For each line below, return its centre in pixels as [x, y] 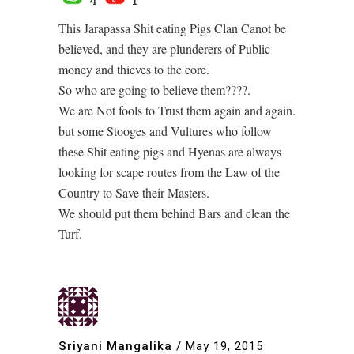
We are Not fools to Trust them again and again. [177, 111]
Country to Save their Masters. [134, 193]
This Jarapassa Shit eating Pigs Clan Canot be [172, 28]
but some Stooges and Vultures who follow [165, 131]
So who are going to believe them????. [154, 90]
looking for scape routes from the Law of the [169, 172]
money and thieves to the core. [134, 70]
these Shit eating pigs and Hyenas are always [170, 152]
